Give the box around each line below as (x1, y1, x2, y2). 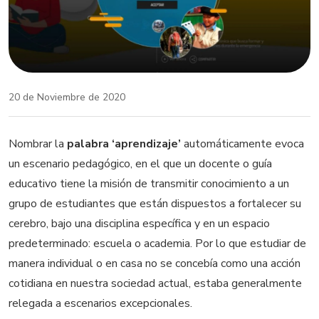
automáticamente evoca (184, 135, 304, 152)
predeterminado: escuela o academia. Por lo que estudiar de (9, 235, 306, 251)
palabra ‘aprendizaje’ (67, 135, 184, 152)
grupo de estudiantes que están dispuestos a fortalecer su (9, 195, 301, 211)
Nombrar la (9, 135, 67, 152)
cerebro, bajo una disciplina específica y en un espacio (9, 215, 270, 231)
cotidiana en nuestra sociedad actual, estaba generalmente (9, 275, 302, 291)
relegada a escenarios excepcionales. (9, 295, 192, 311)
